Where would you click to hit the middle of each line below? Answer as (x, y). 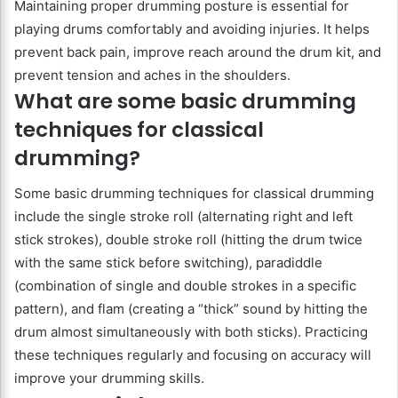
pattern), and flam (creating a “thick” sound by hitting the (191, 309)
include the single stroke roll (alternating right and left (183, 217)
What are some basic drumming (185, 101)
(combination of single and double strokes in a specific (185, 286)
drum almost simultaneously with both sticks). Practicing (191, 332)
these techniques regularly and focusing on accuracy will (193, 355)
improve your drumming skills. (109, 378)
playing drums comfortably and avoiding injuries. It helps (192, 28)
